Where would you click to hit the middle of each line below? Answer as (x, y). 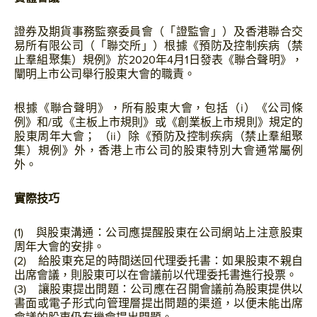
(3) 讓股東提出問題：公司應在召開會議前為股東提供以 (158, 289)
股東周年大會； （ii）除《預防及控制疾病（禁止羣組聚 (158, 137)
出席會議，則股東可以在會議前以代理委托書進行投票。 (156, 275)
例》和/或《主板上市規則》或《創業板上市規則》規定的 (158, 122)
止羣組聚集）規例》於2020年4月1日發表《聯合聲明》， (158, 60)
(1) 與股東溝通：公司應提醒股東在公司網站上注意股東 (158, 233)
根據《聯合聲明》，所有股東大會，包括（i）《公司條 (158, 108)
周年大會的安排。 (59, 247)
